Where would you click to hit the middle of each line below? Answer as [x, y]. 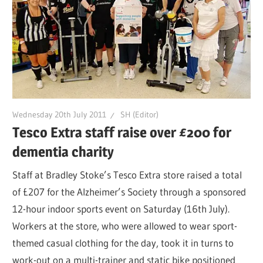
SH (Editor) [140, 115]
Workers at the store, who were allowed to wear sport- [125, 226]
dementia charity [63, 151]
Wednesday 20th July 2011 [60, 115]
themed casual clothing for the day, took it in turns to [123, 243]
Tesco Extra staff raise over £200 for [122, 132]
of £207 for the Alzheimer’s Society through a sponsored [129, 192]
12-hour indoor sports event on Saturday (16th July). [121, 209]
